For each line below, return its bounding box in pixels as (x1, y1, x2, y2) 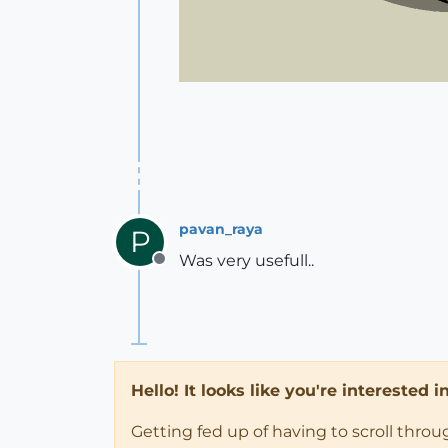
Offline (158, 260, 211, 279)
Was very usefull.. (179, 251, 314, 270)
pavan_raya (179, 219, 263, 238)
